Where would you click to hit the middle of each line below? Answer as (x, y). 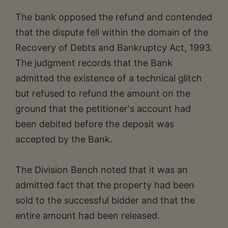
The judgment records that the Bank (94, 63)
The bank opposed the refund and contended (114, 17)
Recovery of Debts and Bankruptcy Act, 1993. (114, 47)
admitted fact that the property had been (105, 185)
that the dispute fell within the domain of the (112, 32)
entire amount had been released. (88, 215)
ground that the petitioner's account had (103, 108)
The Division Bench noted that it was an (102, 169)
